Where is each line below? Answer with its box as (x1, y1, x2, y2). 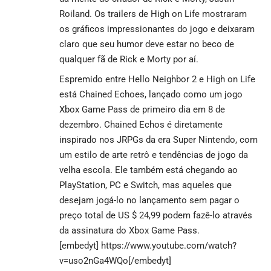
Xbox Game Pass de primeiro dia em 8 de (59, 103, 225, 115)
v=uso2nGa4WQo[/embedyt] (59, 255, 171, 266)
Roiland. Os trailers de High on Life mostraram (59, 8, 247, 19)
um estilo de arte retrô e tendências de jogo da (59, 149, 248, 160)
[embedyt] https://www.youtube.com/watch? (59, 240, 237, 251)
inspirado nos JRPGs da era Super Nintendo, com (59, 134, 258, 145)
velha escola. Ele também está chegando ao (59, 164, 238, 175)
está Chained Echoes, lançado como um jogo (59, 88, 243, 100)
